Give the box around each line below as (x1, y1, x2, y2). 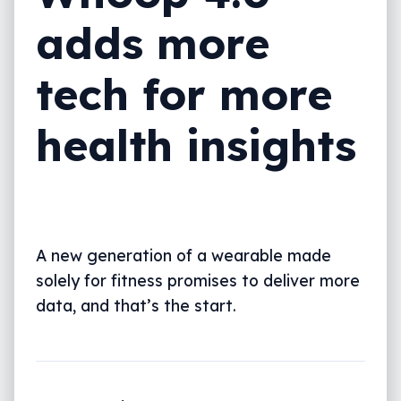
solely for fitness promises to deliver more (36, 270, 360, 291)
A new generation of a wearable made (36, 245, 331, 266)
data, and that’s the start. (36, 295, 236, 316)
